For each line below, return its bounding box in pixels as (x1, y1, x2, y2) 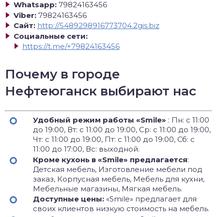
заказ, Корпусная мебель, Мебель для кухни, (33, 174, 204, 184)
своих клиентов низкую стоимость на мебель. (33, 204, 209, 213)
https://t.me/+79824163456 (22, 42, 120, 51)
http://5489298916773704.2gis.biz (37, 21, 159, 30)
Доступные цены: (33, 194, 104, 203)
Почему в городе (5, 66, 120, 82)
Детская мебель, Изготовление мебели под (33, 164, 202, 174)
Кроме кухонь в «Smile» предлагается (33, 155, 187, 164)
